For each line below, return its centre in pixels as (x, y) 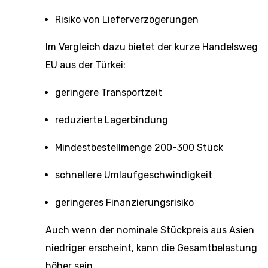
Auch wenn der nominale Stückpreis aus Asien (150, 230)
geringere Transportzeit (109, 92)
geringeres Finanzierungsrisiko (124, 202)
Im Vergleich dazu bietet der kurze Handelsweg (152, 47)
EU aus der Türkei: (86, 65)
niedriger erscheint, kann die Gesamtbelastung (151, 248)
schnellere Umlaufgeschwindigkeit (134, 175)
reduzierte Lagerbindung (112, 120)
